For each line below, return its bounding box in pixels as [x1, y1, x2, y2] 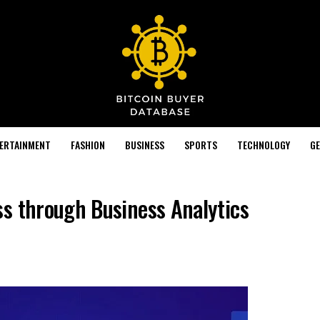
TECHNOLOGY [236, 136, 290, 152]
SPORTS [184, 136, 217, 152]
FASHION [70, 136, 105, 152]
